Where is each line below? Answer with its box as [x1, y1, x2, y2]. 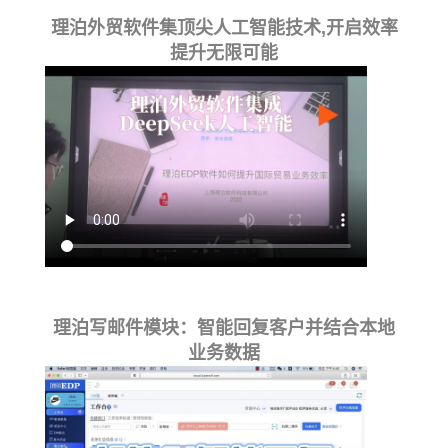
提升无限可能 [170, 43, 278, 64]
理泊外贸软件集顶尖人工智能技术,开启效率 [50, 18, 398, 39]
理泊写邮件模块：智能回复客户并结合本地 [53, 318, 395, 339]
